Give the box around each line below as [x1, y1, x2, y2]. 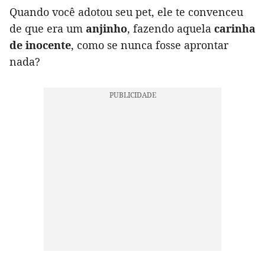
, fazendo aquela [127, 21, 214, 36]
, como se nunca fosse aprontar [71, 38, 228, 53]
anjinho [86, 21, 127, 36]
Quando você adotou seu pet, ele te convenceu [9, 5, 243, 20]
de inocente [9, 38, 71, 53]
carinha [214, 21, 256, 36]
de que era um [9, 21, 86, 36]
